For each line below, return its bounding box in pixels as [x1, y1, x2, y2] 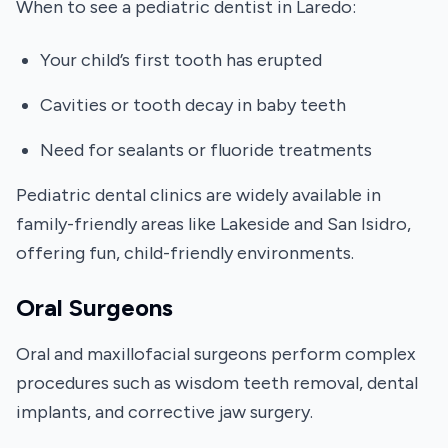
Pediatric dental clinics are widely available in [16, 184, 381, 206]
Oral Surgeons [16, 293, 173, 322]
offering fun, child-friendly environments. [16, 242, 354, 264]
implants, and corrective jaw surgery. [16, 401, 313, 423]
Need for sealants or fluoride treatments [40, 139, 372, 161]
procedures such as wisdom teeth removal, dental [16, 372, 418, 394]
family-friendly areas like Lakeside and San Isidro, [16, 213, 411, 235]
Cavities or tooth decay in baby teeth [40, 94, 346, 116]
